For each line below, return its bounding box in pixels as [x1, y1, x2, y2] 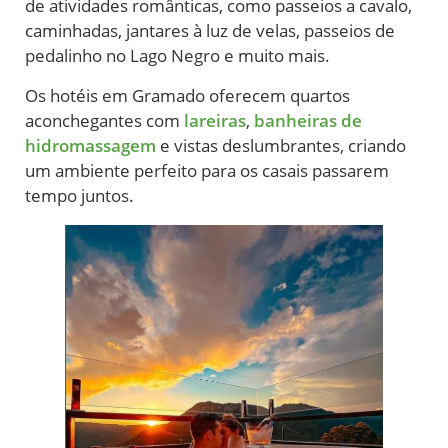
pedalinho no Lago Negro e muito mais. [25, 44, 334, 68]
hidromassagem [25, 133, 156, 157]
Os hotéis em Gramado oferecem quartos [25, 83, 350, 107]
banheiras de [254, 108, 362, 132]
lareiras [184, 108, 246, 132]
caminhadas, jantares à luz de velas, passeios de [25, 19, 395, 43]
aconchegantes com [25, 108, 184, 132]
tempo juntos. [25, 183, 134, 207]
